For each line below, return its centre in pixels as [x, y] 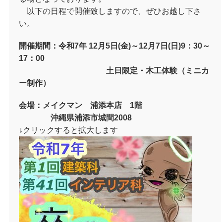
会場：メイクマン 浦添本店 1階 [81, 105]
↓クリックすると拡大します [68, 130]
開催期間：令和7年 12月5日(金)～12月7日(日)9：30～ [114, 46]
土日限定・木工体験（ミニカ [114, 71]
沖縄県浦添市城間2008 [75, 118]
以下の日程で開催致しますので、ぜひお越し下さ [110, 11]
